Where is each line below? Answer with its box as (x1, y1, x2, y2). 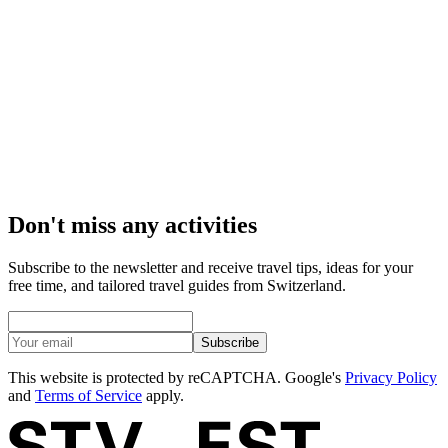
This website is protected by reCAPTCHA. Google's (8, 368, 345, 386)
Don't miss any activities (8, 211, 257, 238)
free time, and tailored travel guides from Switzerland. (8, 276, 346, 294)
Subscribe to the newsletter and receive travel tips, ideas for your (8, 258, 413, 276)
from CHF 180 (48, 174, 142, 192)
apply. (142, 386, 184, 404)
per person (48, 140, 114, 158)
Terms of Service (35, 386, 142, 404)
